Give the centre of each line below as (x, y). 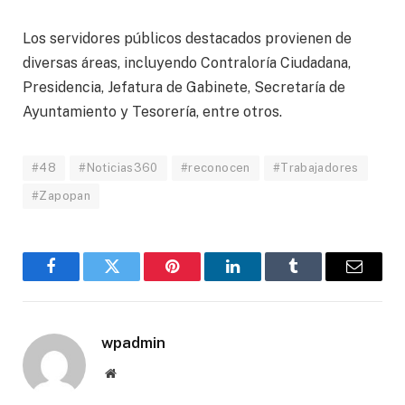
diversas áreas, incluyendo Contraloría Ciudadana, (187, 63)
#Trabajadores (316, 168)
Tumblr (316, 280)
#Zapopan (61, 196)
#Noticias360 (118, 168)
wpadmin (133, 343)
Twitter (134, 280)
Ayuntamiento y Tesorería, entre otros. (152, 112)
